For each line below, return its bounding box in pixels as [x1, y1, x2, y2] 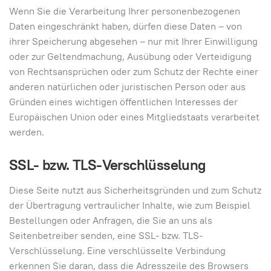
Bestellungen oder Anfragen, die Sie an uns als [9, 214, 212, 227]
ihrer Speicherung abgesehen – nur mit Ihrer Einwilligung [9, 34, 258, 48]
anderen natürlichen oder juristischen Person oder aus [9, 80, 246, 93]
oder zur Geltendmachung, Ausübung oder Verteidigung [9, 50, 252, 63]
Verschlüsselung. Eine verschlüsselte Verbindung [9, 244, 226, 257]
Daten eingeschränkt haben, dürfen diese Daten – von [9, 19, 242, 33]
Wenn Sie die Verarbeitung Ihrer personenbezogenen [9, 4, 240, 18]
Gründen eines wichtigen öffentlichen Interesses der [9, 95, 238, 108]
